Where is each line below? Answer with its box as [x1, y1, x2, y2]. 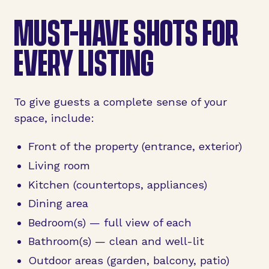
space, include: [13, 111, 94, 124]
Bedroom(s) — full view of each [28, 216, 192, 229]
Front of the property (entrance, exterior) [28, 140, 242, 153]
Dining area [28, 197, 88, 210]
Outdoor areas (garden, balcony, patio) [28, 253, 229, 267]
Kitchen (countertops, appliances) [28, 178, 207, 191]
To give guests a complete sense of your [13, 95, 227, 108]
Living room [28, 159, 90, 172]
